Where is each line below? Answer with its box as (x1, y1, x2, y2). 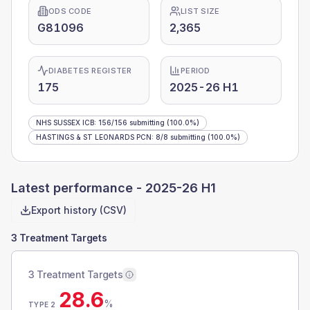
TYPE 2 (28, 300, 56, 309)
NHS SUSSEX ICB (36, 118, 94, 127)
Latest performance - (11, 181, 145, 195)
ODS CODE (48, 6, 92, 16)
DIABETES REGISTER (48, 66, 132, 75)
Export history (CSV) (31, 204, 127, 216)
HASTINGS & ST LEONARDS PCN (36, 133, 152, 141)
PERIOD (181, 66, 210, 75)
